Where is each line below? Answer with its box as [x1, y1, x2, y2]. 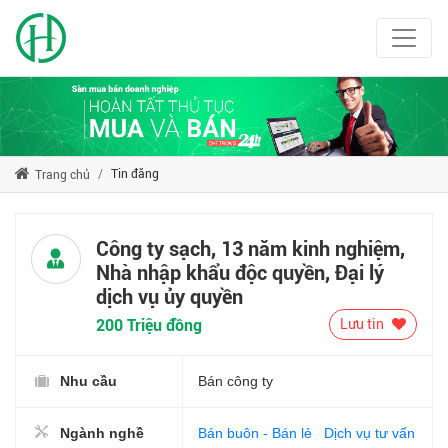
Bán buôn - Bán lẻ [198, 424, 312, 441]
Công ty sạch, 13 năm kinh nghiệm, [96, 236, 405, 261]
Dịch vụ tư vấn [324, 424, 415, 441]
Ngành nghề [60, 424, 144, 441]
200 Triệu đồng [96, 315, 202, 335]
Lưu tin [340, 315, 387, 332]
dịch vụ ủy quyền [96, 284, 243, 309]
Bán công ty [198, 372, 273, 389]
